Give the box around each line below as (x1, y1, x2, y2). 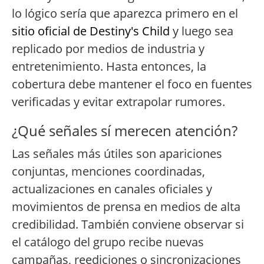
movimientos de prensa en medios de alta (12, 199, 240, 215)
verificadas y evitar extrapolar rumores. (12, 94, 225, 110)
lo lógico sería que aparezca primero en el (12, 5, 238, 22)
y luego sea (170, 23, 233, 39)
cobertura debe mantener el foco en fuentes (12, 76, 252, 93)
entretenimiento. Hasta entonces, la (12, 58, 206, 75)
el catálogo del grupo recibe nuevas (12, 234, 204, 250)
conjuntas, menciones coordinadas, (12, 163, 205, 180)
